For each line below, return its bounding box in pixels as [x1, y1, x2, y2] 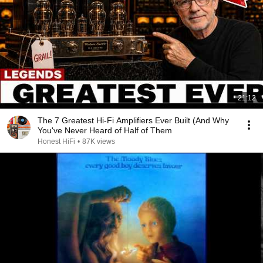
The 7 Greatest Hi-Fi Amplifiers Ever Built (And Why [38, 116, 229, 125]
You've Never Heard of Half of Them [38, 126, 172, 135]
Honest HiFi [38, 137, 75, 146]
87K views [82, 137, 115, 146]
